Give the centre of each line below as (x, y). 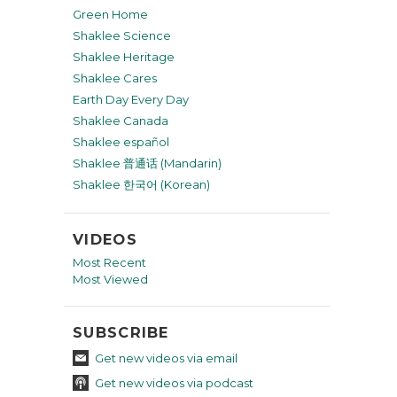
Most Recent (109, 262)
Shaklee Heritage (124, 57)
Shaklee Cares (115, 78)
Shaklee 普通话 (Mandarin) (147, 163)
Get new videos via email (166, 358)
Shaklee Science (122, 35)
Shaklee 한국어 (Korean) (141, 184)
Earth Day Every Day (131, 99)
